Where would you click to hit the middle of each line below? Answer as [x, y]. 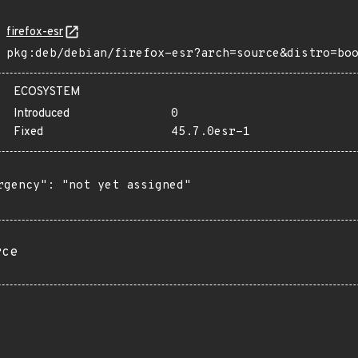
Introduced [42, 114]
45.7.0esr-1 [210, 132]
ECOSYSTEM [47, 92]
